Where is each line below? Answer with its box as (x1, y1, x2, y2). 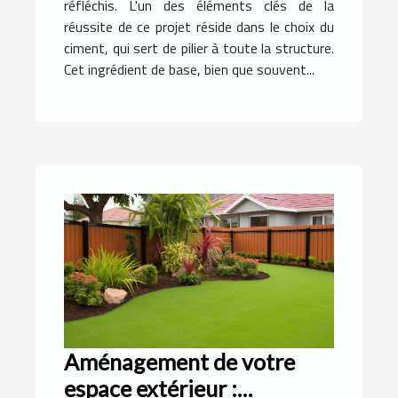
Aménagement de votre (64, 347, 295, 375)
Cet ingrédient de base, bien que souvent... (64, 59, 314, 81)
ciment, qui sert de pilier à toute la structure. (64, 37, 334, 60)
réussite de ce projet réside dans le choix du (64, 16, 334, 38)
